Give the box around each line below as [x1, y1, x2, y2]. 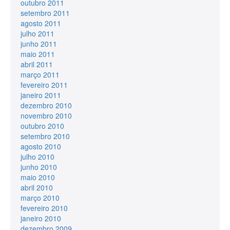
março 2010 [21, 192, 60, 203]
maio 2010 [21, 171, 55, 182]
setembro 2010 [21, 130, 70, 141]
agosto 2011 [21, 17, 61, 28]
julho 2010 [21, 151, 54, 162]
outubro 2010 [21, 120, 64, 131]
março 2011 [21, 69, 60, 80]
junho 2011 [21, 38, 57, 49]
